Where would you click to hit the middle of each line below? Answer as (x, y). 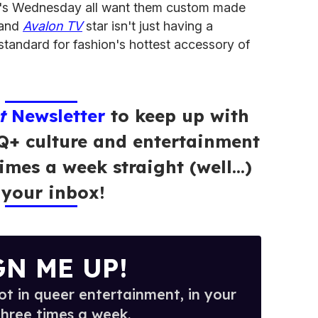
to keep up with (177, 116)
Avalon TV (53, 26)
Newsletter (55, 116)
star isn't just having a (148, 26)
